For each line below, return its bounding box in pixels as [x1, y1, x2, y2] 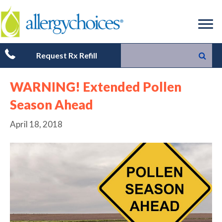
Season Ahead [10, 97, 93, 112]
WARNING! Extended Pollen [10, 79, 181, 95]
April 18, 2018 [10, 119, 62, 129]
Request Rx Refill [36, 50, 97, 60]
